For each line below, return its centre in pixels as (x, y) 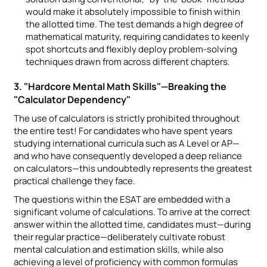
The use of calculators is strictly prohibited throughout (127, 118)
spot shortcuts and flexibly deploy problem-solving (131, 49)
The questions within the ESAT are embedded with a (122, 199)
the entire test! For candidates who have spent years (123, 131)
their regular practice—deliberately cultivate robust (119, 237)
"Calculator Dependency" (72, 99)
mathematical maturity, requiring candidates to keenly (137, 36)
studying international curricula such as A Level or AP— (127, 143)
